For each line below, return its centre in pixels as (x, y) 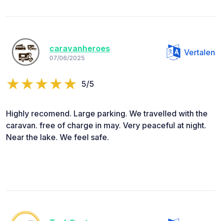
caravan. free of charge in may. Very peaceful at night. (106, 125)
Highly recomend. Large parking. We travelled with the (107, 113)
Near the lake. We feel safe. (57, 137)
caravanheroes (80, 49)
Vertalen (200, 52)
